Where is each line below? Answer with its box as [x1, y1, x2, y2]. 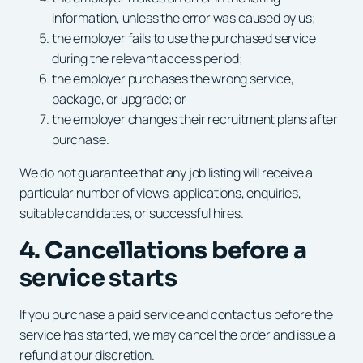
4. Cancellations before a [19, 235, 307, 265]
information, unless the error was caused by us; [52, 8, 316, 27]
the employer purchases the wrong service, [52, 69, 294, 88]
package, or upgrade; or [52, 89, 186, 108]
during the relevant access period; [52, 49, 243, 67]
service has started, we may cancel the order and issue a [19, 325, 335, 344]
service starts [19, 263, 177, 293]
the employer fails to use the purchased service [52, 28, 316, 47]
